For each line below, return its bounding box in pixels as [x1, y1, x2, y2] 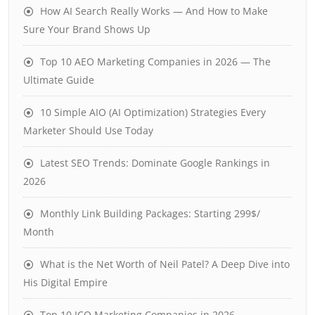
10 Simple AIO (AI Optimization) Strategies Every [40, 105, 266, 119]
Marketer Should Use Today [23, 123, 153, 137]
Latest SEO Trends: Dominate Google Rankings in [40, 155, 270, 169]
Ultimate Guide [23, 72, 94, 86]
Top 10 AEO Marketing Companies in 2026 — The [40, 54, 271, 68]
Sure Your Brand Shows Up [23, 22, 150, 36]
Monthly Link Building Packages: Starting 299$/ [40, 206, 260, 220]
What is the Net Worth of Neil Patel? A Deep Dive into [40, 257, 290, 271]
